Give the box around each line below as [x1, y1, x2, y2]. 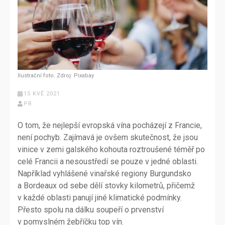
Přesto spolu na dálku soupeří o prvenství [18, 205, 164, 215]
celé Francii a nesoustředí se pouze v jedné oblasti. [18, 157, 198, 167]
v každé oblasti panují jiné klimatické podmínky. [18, 193, 182, 203]
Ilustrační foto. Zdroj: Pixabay [18, 72, 94, 79]
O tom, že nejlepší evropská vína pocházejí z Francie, [18, 121, 202, 131]
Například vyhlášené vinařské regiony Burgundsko [18, 169, 191, 179]
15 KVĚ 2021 [23, 90, 60, 97]
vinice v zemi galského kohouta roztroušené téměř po [18, 145, 205, 155]
